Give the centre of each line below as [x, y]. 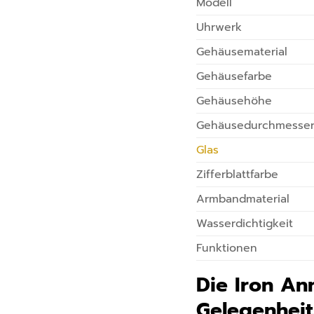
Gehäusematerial [242, 52]
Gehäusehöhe [234, 101]
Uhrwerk [219, 27]
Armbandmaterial [243, 199]
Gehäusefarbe [234, 76]
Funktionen [227, 248]
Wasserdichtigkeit [245, 223]
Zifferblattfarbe [238, 174]
